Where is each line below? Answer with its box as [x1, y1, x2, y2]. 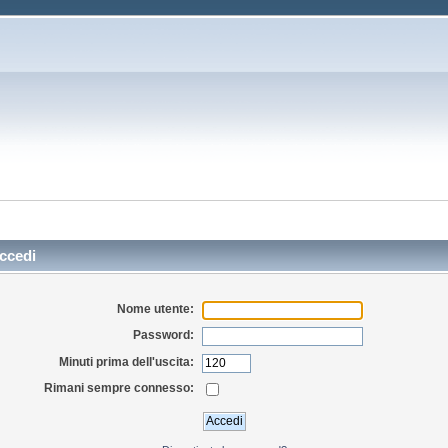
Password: [133, 328, 195, 343]
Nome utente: [117, 301, 195, 316]
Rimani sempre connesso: [44, 381, 195, 396]
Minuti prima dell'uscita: [59, 354, 195, 369]
